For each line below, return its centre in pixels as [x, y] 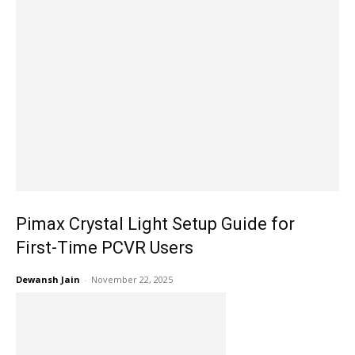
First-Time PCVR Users [105, 247]
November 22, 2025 [132, 279]
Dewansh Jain [48, 279]
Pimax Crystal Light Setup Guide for [155, 223]
